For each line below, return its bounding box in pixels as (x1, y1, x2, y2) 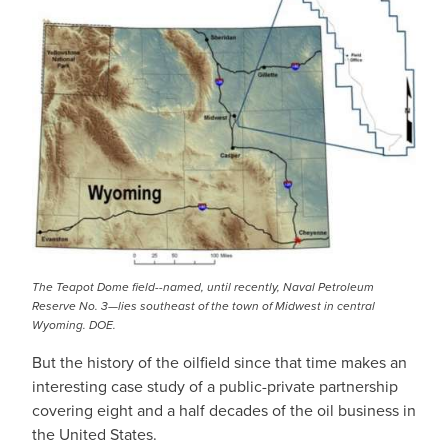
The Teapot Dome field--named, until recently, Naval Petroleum (32, 278, 374, 296)
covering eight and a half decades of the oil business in (32, 399, 416, 422)
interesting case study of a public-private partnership (32, 375, 398, 398)
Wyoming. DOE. (32, 316, 116, 334)
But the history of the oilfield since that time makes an (32, 351, 407, 374)
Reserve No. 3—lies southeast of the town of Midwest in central (32, 297, 375, 315)
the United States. (32, 423, 157, 446)
